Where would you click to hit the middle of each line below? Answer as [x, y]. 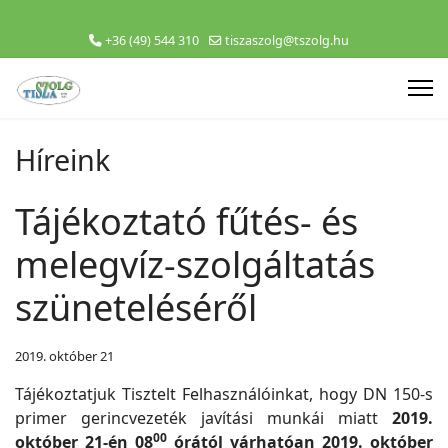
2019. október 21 [64, 356]
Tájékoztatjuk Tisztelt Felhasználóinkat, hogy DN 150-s [224, 394]
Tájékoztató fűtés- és [186, 221]
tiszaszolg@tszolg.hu [287, 40]
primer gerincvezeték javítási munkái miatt [203, 418]
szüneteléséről [136, 307]
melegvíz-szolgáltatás [195, 264]
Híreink [62, 159]
